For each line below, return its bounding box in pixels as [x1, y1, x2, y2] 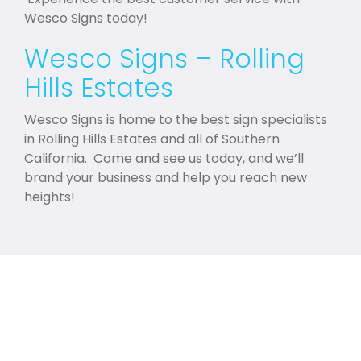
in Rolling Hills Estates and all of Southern [24, 129, 280, 148]
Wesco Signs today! [24, 8, 147, 27]
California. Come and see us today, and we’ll [24, 148, 304, 168]
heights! [24, 187, 75, 206]
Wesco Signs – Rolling [24, 39, 305, 77]
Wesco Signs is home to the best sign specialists [24, 110, 327, 129]
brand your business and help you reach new [24, 168, 307, 187]
